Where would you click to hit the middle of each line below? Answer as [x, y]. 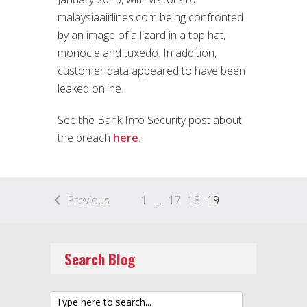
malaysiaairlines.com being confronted [150, 17]
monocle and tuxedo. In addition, [137, 52]
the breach [85, 137]
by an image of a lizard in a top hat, [142, 35]
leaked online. [90, 88]
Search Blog [100, 258]
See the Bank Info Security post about [150, 120]
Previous [88, 200]
